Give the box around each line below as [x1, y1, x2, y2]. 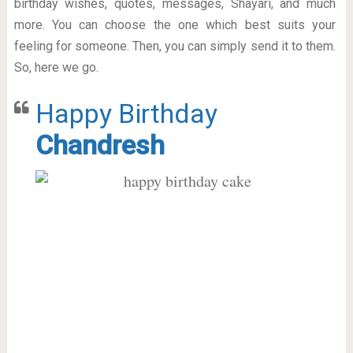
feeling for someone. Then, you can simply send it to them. [13, 39, 336, 54]
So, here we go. [13, 60, 98, 75]
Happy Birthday [35, 98, 217, 129]
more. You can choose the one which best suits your [13, 17, 336, 32]
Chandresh [35, 129, 165, 161]
